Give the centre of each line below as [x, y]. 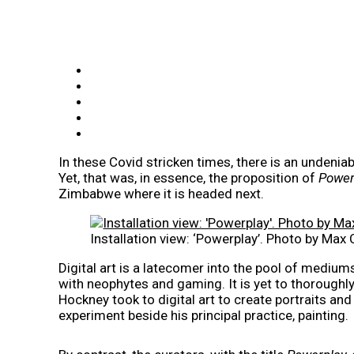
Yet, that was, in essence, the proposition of [189, 177]
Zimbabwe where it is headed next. [162, 193]
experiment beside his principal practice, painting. [204, 315]
